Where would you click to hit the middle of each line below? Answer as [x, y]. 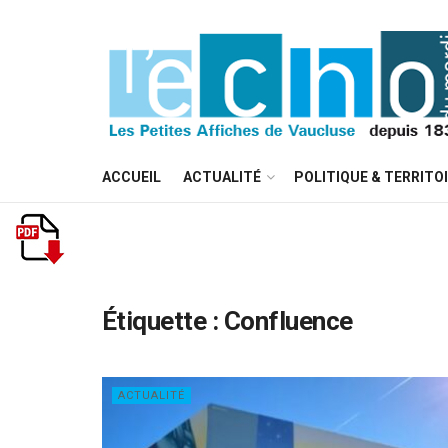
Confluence [288, 321]
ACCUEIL [131, 177]
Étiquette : [163, 321]
